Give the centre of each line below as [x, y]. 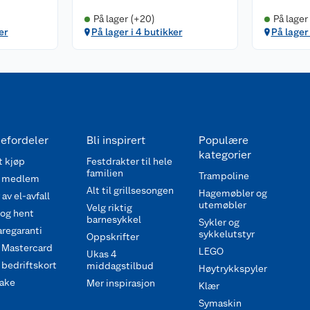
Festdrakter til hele [129, 162]
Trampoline [224, 176]
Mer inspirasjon [121, 283]
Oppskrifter [113, 237]
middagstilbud [120, 266]
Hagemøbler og [232, 193]
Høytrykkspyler [232, 269]
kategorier [225, 155]
